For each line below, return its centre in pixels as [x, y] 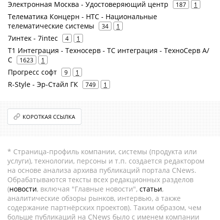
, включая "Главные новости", [88, 189]
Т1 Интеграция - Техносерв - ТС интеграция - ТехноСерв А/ [109, 50]
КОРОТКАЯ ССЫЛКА [49, 117]
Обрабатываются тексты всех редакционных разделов [100, 179]
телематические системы [51, 26]
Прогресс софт [32, 72]
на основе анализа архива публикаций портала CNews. [102, 170]
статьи [151, 189]
